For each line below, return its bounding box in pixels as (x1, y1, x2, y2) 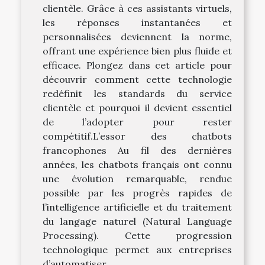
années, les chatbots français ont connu (43, 159, 232, 171)
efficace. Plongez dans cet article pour (43, 59, 232, 72)
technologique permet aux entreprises (43, 244, 232, 256)
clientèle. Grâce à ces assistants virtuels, (43, 2, 232, 15)
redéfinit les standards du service (43, 88, 232, 100)
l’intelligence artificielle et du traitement (43, 201, 232, 214)
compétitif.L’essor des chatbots (43, 130, 232, 143)
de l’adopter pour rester (43, 116, 232, 128)
